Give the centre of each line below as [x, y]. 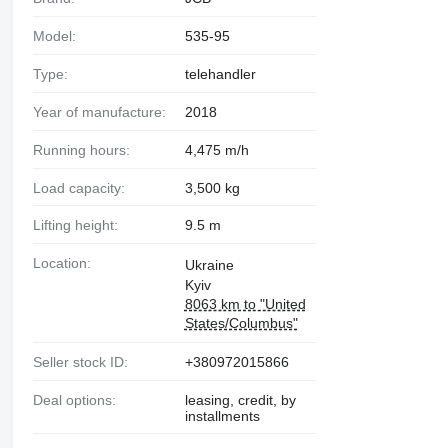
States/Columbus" [241, 323]
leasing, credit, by [240, 399]
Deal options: [79, 399]
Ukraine [209, 265]
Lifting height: [79, 225]
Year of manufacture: [103, 112]
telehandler [220, 74]
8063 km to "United [245, 304]
